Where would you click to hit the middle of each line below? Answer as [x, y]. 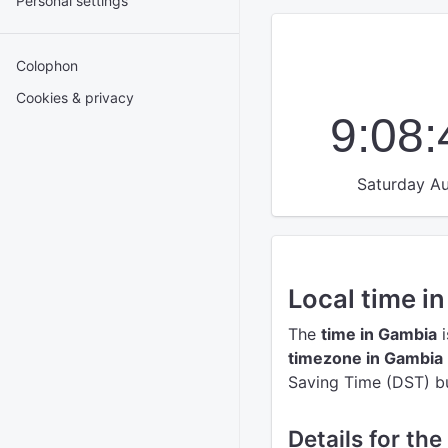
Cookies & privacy [75, 97]
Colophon [47, 65]
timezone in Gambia [365, 358]
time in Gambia [379, 334]
